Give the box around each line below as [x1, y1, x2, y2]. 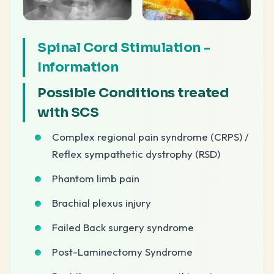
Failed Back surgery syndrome [52, 220, 194, 234]
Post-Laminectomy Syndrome [52, 245, 193, 258]
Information [37, 58, 119, 75]
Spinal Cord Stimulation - [37, 39, 210, 56]
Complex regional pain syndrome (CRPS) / [52, 130, 249, 143]
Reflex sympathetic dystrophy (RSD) [52, 147, 220, 160]
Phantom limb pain [52, 171, 139, 185]
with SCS [37, 103, 99, 120]
